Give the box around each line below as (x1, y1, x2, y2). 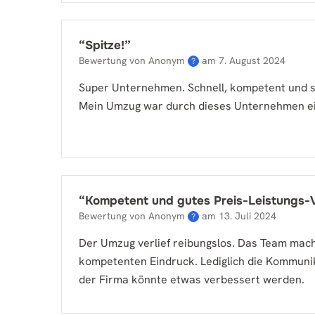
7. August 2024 (219, 54, 285, 67)
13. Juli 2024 (219, 210, 276, 222)
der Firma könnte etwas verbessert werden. (79, 272, 304, 287)
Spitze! (85, 38, 124, 53)
